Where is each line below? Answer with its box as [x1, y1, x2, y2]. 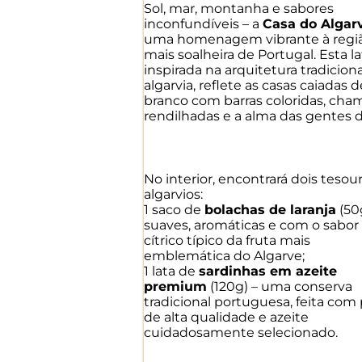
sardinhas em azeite [199, 263, 337, 279]
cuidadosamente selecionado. [144, 324, 338, 340]
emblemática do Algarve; [144, 247, 305, 263]
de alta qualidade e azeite [144, 309, 309, 325]
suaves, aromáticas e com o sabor [144, 217, 359, 233]
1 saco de [144, 201, 204, 217]
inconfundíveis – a [144, 15, 263, 32]
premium [144, 278, 207, 294]
